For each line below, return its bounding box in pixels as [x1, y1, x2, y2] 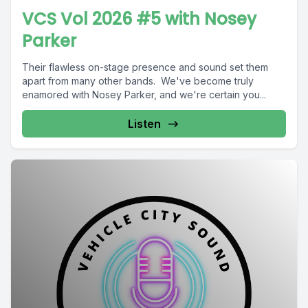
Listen [128, 117, 161, 131]
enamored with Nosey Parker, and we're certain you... [22, 89, 266, 101]
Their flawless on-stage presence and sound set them [22, 61, 268, 74]
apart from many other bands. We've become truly [22, 75, 254, 87]
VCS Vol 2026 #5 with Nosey [22, 8, 256, 31]
